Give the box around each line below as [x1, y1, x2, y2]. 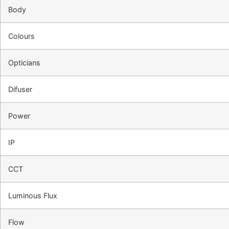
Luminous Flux [8, 191, 57, 200]
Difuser [8, 85, 32, 94]
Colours [8, 32, 35, 41]
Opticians [8, 58, 40, 67]
